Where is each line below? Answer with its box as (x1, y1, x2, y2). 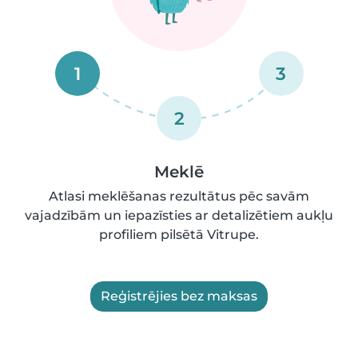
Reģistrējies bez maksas (101, 288, 257, 304)
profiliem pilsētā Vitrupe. (99, 227, 259, 242)
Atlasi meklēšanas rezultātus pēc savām (49, 189, 309, 204)
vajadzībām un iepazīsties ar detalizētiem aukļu (25, 208, 333, 223)
